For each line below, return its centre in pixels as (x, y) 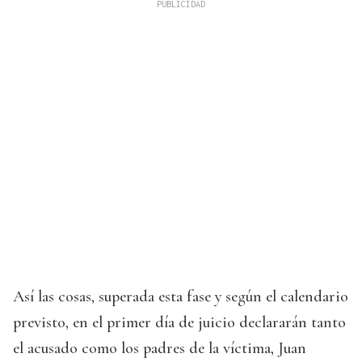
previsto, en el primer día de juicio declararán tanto (179, 323)
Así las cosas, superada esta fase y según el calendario (181, 297)
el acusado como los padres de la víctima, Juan (160, 349)
